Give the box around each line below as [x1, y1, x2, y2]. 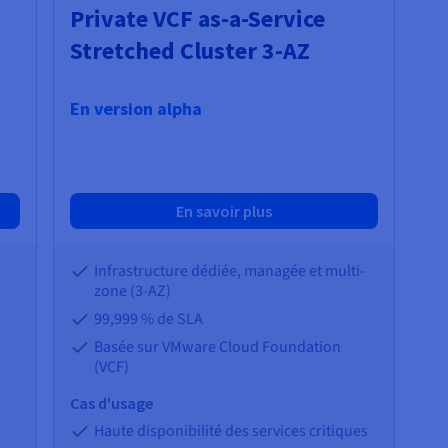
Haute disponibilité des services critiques [94, 420, 369, 443]
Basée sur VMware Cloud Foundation [94, 336, 342, 359]
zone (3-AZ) [94, 280, 172, 303]
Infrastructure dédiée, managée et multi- [94, 260, 366, 283]
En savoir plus [175, 201, 272, 222]
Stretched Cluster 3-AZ [70, 35, 311, 67]
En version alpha [70, 97, 203, 121]
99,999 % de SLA [94, 308, 204, 331]
